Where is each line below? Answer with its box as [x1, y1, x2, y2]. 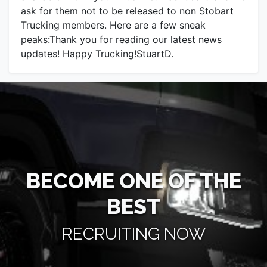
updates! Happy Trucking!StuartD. [21, 48, 173, 60]
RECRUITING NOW [61, 224, 206, 244]
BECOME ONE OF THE [26, 168, 241, 194]
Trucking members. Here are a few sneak [21, 19, 206, 32]
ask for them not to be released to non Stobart [21, 5, 234, 17]
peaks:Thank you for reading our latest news [21, 33, 222, 46]
